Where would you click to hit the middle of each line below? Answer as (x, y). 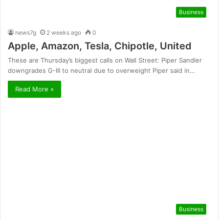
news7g (26, 33)
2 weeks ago (64, 33)
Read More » (34, 89)
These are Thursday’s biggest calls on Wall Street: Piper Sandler (105, 60)
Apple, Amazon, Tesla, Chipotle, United (100, 46)
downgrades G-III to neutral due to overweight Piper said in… (101, 71)
